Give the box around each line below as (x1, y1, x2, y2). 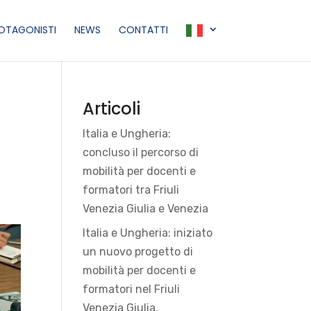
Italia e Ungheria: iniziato (83, 226, 213, 239)
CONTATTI (118, 22, 168, 37)
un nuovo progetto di (83, 245, 194, 258)
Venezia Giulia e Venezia (83, 202, 209, 215)
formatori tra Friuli (83, 183, 180, 196)
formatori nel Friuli (83, 283, 180, 296)
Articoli (83, 97, 141, 120)
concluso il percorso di (83, 146, 199, 159)
